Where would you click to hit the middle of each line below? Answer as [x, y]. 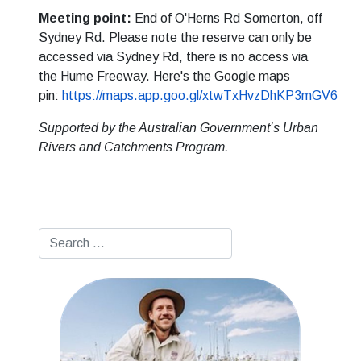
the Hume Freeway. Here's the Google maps [164, 76]
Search [58, 237]
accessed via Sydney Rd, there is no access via [173, 57]
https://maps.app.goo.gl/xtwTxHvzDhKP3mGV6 [200, 95]
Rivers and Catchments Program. [133, 147]
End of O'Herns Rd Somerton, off [227, 18]
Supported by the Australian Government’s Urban [178, 128]
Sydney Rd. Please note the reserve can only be [175, 37]
